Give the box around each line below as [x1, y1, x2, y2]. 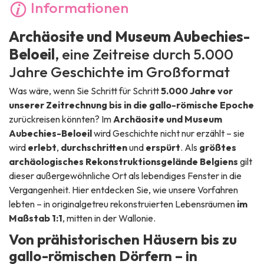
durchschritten [61, 141, 127, 154]
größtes [199, 141, 236, 154]
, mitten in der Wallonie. [62, 212, 156, 225]
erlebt [28, 141, 57, 154]
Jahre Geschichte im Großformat [9, 62, 230, 82]
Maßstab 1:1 [9, 212, 62, 225]
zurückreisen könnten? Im [9, 113, 113, 126]
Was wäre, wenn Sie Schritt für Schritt [9, 85, 161, 97]
